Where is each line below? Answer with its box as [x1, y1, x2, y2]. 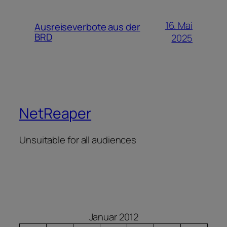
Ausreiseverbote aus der [34, 20, 140, 34]
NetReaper [19, 103, 92, 124]
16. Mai [165, 19, 193, 32]
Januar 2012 [89, 210, 138, 224]
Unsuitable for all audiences [19, 133, 137, 146]
